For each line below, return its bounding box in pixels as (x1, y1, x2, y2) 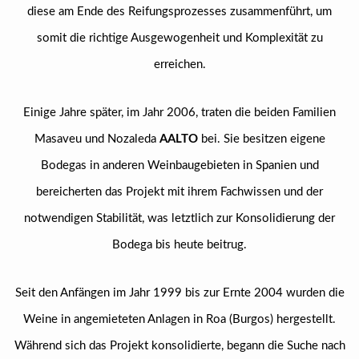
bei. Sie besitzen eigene (197, 133, 325, 145)
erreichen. (153, 58, 206, 71)
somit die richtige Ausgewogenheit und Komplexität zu (36, 32, 323, 44)
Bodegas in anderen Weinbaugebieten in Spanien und (40, 159, 319, 171)
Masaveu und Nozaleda (34, 133, 159, 145)
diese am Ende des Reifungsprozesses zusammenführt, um (27, 6, 332, 18)
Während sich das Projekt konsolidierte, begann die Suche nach (14, 340, 345, 352)
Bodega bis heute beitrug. (112, 239, 247, 251)
